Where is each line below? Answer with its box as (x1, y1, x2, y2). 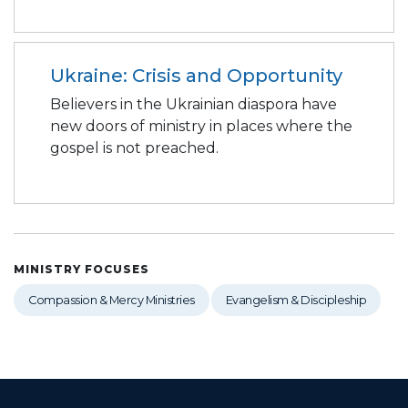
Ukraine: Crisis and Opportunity (50, 64, 342, 87)
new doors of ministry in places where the (50, 117, 352, 135)
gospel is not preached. (50, 138, 219, 157)
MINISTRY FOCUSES (14, 261, 149, 276)
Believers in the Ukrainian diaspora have (50, 95, 337, 113)
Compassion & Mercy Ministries (28, 293, 195, 308)
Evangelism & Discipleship (225, 293, 366, 308)
